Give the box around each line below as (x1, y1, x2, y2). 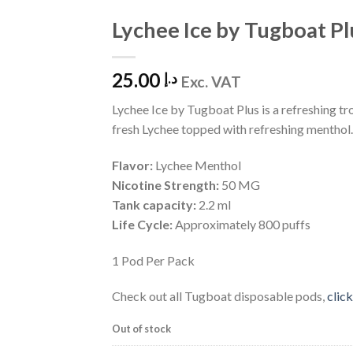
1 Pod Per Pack (111, 252, 195, 268)
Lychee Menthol (154, 157, 241, 173)
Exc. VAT (180, 72, 241, 91)
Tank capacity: (111, 196, 199, 212)
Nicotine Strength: (111, 176, 219, 192)
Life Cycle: (111, 216, 175, 232)
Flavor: (111, 157, 155, 173)
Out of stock (111, 322, 171, 336)
